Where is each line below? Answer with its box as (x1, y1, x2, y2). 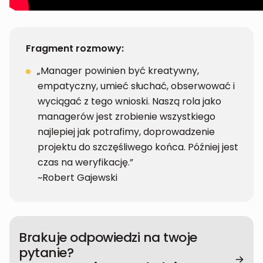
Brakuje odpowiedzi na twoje (19, 228, 197, 247)
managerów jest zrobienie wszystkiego (38, 110, 215, 124)
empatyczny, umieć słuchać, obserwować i (38, 79, 235, 93)
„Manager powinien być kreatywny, (37, 64, 200, 78)
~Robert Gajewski (38, 171, 117, 185)
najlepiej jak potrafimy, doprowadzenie (38, 125, 215, 139)
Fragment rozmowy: (26, 42, 124, 56)
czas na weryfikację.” (38, 156, 133, 170)
